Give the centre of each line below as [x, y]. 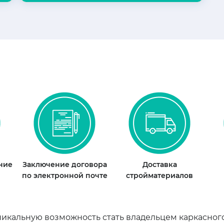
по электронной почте [64, 175]
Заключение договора [64, 164]
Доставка [159, 164]
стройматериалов [159, 175]
